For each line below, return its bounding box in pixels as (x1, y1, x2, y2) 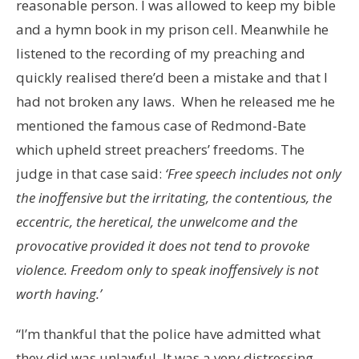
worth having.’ (16, 284, 102, 304)
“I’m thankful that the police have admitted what (16, 325, 321, 344)
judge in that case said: (16, 164, 165, 184)
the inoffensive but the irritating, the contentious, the (16, 188, 332, 208)
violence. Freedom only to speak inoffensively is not (16, 260, 319, 280)
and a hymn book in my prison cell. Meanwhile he (16, 20, 329, 39)
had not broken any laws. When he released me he (16, 92, 335, 111)
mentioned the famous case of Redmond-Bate (16, 116, 306, 135)
